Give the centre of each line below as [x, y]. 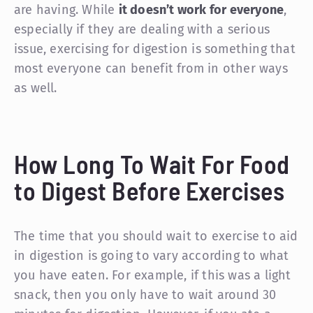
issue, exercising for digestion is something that [155, 49]
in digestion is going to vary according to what [152, 255]
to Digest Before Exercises [149, 190]
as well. [36, 88]
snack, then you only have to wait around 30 [145, 294]
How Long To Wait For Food [152, 163]
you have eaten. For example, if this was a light [153, 275]
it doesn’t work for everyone [201, 9]
